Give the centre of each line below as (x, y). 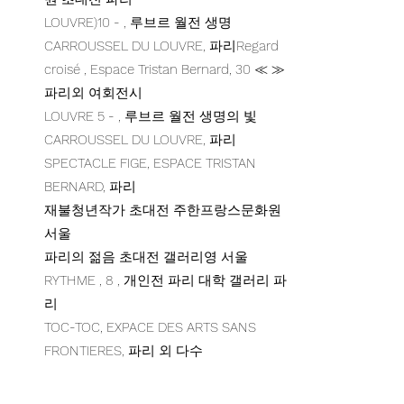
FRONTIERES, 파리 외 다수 (124, 351)
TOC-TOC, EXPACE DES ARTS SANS (150, 327)
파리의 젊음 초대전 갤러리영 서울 (146, 257)
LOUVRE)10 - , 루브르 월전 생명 (138, 23)
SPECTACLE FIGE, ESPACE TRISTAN (150, 163)
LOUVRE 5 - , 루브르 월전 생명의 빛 (151, 116)
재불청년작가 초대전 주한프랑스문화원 (163, 210)
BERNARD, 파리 (90, 187)
